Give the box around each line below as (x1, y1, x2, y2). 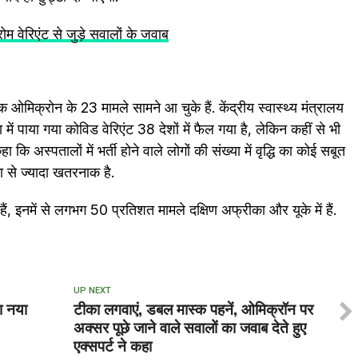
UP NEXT (73, 285, 111, 296)
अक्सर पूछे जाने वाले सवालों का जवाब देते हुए (73, 315, 306, 338)
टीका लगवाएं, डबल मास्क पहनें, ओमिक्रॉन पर (73, 296, 313, 320)
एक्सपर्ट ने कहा (73, 333, 152, 356)
